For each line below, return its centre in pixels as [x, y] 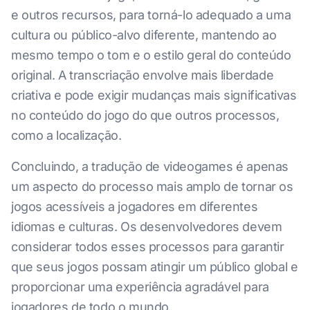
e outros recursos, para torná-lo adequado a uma [151, 15]
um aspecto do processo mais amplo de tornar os [152, 186]
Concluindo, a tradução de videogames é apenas [150, 166]
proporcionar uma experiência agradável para [140, 286]
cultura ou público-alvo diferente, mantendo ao [144, 35]
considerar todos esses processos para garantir [148, 246]
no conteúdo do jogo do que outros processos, [145, 115]
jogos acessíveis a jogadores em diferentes [135, 206]
